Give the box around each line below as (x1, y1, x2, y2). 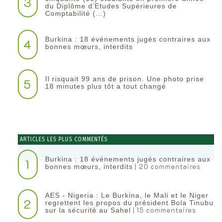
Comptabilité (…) (45, 9, 106, 17)
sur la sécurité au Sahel (45, 206, 131, 214)
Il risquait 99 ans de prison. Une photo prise (45, 75, 204, 83)
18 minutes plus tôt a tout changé (45, 82, 166, 91)
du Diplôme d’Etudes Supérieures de (45, 1, 177, 10)
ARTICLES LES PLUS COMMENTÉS (18, 135, 108, 143)
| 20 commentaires (132, 162, 201, 171)
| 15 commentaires (130, 205, 196, 214)
